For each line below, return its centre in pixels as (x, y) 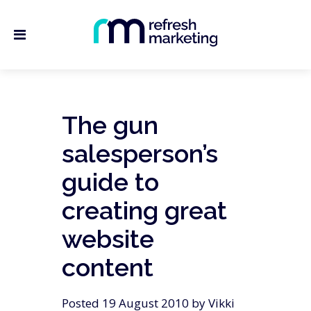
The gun (110, 125)
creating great (144, 210)
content (108, 267)
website (108, 239)
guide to (110, 182)
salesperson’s (140, 153)
